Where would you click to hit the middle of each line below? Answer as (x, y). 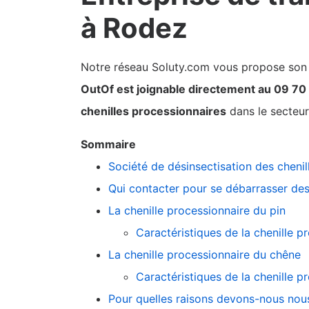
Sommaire (108, 144)
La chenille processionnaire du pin (199, 210)
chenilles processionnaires (153, 111)
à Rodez (134, 28)
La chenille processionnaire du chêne (205, 255)
